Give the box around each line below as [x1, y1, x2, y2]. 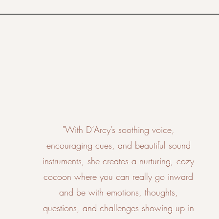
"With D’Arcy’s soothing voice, [62, 124, 175, 135]
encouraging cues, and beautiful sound [46, 139, 191, 151]
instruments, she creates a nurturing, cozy [43, 155, 195, 167]
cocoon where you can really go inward [44, 171, 194, 182]
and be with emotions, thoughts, [59, 186, 178, 198]
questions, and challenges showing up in [43, 202, 194, 214]
